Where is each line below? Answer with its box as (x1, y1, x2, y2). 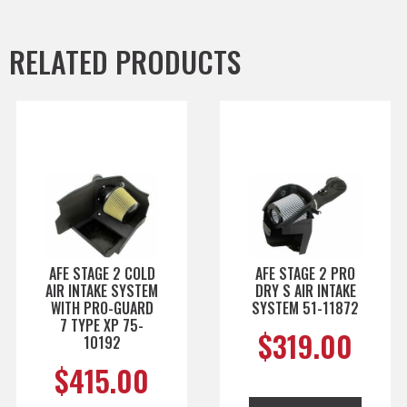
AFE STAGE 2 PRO (255, 262, 355, 284)
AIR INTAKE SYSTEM (45, 279, 158, 302)
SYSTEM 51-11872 (252, 296, 359, 319)
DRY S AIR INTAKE (254, 279, 356, 302)
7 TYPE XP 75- (60, 313, 144, 336)
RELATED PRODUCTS (9, 39, 241, 83)
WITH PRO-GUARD (50, 296, 154, 319)
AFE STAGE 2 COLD (48, 262, 155, 284)
